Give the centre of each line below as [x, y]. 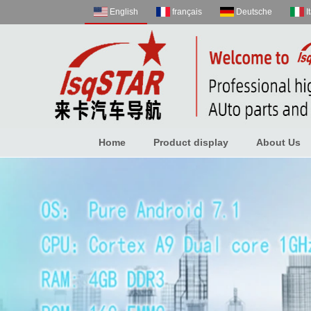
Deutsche [254, 11]
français [187, 11]
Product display [191, 142]
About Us [278, 142]
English [124, 11]
